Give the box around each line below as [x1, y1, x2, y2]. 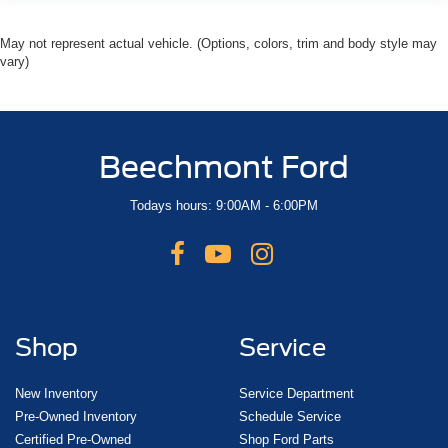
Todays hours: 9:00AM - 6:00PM [130, 198, 318, 214]
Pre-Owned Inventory [15, 409, 137, 425]
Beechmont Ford [99, 149, 349, 186]
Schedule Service [239, 409, 341, 425]
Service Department [239, 386, 354, 402]
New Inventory [15, 386, 98, 402]
